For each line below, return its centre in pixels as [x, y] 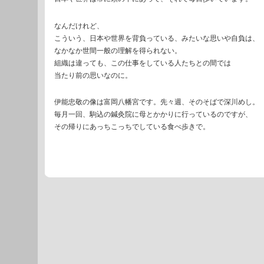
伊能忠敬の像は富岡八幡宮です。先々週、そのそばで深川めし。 [157, 102]
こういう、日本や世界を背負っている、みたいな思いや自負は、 [157, 38]
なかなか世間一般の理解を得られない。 [118, 50]
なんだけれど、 [79, 26]
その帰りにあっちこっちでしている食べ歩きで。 [132, 126]
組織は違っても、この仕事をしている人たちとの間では [143, 63]
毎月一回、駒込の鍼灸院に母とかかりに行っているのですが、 [153, 114]
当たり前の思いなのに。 [93, 75]
